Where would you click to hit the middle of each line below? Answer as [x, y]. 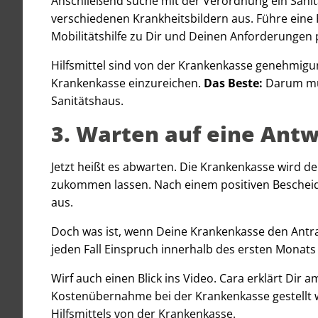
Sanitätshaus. [87, 100]
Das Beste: [233, 83]
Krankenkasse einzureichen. [127, 83]
